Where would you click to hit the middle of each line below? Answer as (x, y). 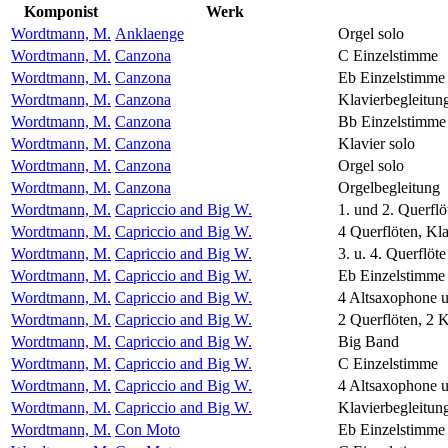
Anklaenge (149, 33)
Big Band (368, 341)
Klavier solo (376, 143)
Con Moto (147, 429)
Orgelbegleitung (389, 187)
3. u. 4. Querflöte (392, 253)
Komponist (61, 11)
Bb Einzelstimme (392, 121)
